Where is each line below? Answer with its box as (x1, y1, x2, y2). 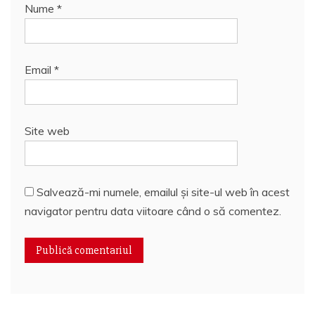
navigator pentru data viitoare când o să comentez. (25, 203, 281, 218)
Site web (25, 123, 70, 138)
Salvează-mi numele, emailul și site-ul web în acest (37, 184, 290, 199)
